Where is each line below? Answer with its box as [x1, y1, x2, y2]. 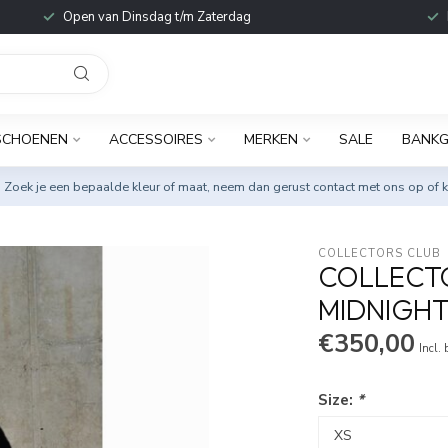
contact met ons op [313, 178, 424, 195]
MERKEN [243, 130, 298, 149]
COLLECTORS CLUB [318, 245, 442, 261]
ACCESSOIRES [108, 130, 203, 149]
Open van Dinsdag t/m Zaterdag [62, 8, 251, 26]
